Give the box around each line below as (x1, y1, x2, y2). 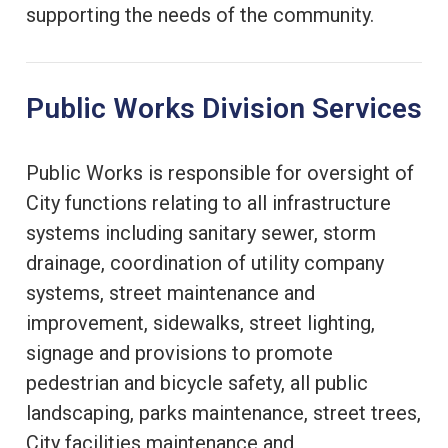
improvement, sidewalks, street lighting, (26, 310, 375, 335)
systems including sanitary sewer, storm (26, 220, 376, 245)
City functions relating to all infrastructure (26, 190, 391, 215)
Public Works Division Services (26, 91, 422, 125)
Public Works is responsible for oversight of (26, 160, 414, 185)
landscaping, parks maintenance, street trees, (26, 400, 421, 425)
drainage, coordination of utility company (26, 250, 384, 275)
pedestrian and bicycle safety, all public (26, 370, 368, 395)
